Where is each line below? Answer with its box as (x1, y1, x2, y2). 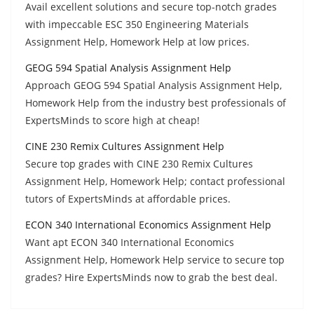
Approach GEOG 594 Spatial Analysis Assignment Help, (25, 78, 282, 92)
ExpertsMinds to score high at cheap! (25, 113, 200, 127)
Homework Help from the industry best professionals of (25, 95, 286, 109)
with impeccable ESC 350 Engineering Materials (25, 17, 249, 31)
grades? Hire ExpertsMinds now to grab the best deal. (25, 270, 278, 284)
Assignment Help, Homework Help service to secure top (25, 252, 285, 266)
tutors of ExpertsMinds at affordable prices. (25, 191, 231, 205)
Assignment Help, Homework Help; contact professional (25, 174, 285, 188)
